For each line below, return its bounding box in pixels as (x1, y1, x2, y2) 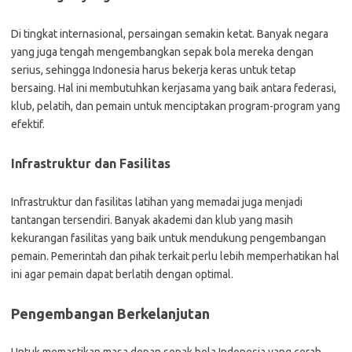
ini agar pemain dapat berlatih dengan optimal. (11, 268, 233, 280)
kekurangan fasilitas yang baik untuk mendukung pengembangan (11, 232, 326, 244)
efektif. (11, 118, 45, 130)
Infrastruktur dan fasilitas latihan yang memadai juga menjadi (11, 196, 302, 208)
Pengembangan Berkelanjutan (11, 306, 210, 321)
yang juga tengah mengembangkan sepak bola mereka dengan (11, 46, 313, 58)
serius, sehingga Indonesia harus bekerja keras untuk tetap (11, 64, 296, 76)
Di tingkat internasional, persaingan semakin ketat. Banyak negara (11, 27, 328, 40)
